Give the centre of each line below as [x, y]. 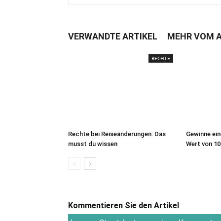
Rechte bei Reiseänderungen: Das [117, 134]
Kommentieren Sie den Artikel [124, 206]
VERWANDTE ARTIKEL [113, 36]
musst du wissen [93, 144]
